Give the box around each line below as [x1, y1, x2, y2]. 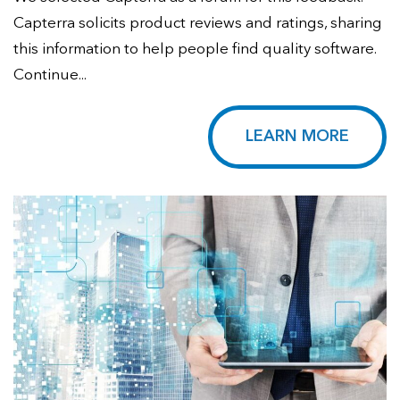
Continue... [13, 67, 87, 83]
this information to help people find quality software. [13, 41, 376, 57]
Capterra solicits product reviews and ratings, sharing [13, 15, 382, 31]
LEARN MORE [246, 128, 349, 145]
